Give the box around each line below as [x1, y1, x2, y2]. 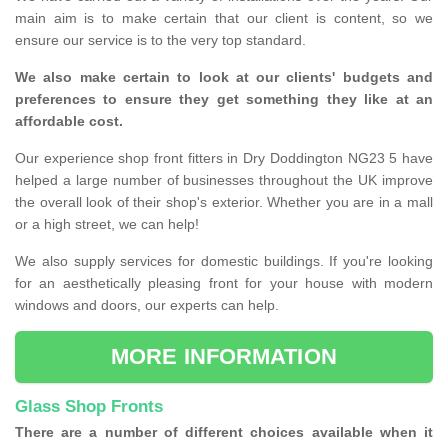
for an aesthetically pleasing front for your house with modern [15, 275, 433, 292]
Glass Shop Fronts [15, 397, 163, 417]
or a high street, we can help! [15, 216, 199, 233]
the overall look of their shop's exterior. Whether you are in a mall [15, 194, 433, 211]
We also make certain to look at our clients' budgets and [15, 69, 433, 86]
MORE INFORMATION [111, 344, 337, 370]
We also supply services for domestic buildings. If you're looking [15, 253, 433, 270]
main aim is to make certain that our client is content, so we [15, 10, 433, 27]
